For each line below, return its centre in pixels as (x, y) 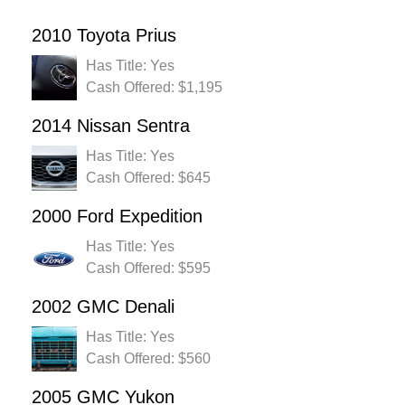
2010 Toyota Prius (104, 36)
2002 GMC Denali (103, 307)
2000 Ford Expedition (117, 217)
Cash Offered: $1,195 (154, 88)
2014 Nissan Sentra (111, 126)
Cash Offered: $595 (148, 268)
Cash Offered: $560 (148, 359)
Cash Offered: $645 (148, 178)
